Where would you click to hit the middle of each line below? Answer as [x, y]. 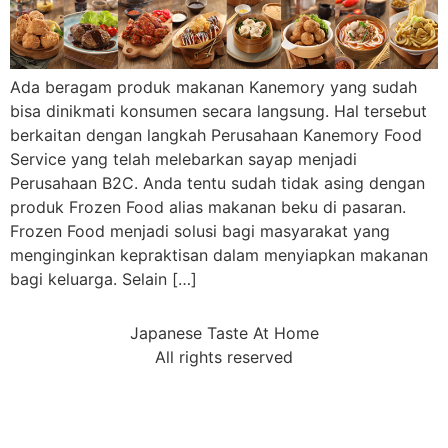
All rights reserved [224, 357]
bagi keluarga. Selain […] [103, 278]
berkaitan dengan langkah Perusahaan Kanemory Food [216, 134]
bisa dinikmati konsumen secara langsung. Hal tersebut [218, 110]
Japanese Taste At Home [224, 333]
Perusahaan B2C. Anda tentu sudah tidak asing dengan [217, 182]
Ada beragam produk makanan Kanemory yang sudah [213, 86]
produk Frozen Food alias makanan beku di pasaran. [208, 206]
